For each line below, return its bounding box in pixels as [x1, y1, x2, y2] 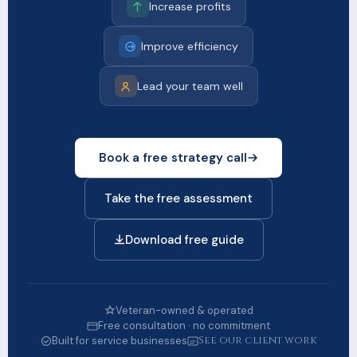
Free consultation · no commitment [98, 319, 270, 333]
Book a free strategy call [99, 150, 247, 167]
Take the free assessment [104, 190, 253, 207]
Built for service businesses [51, 334, 187, 348]
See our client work [198, 333, 317, 348]
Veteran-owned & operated [115, 304, 253, 318]
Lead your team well [136, 78, 243, 93]
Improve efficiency [141, 38, 238, 53]
